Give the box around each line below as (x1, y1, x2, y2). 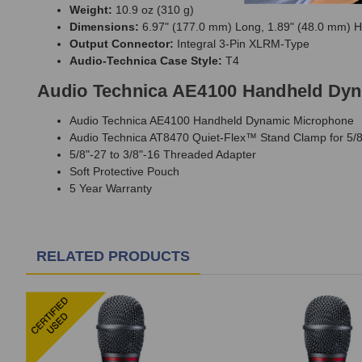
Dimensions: (69, 20, 139, 34)
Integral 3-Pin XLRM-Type (174, 37, 309, 51)
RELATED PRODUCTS (36, 248, 190, 265)
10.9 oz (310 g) (112, 3, 194, 17)
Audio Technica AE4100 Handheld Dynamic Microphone (69, 114, 354, 128)
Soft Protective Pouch (69, 165, 179, 179)
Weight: (69, 3, 112, 17)
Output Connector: (69, 37, 174, 51)
